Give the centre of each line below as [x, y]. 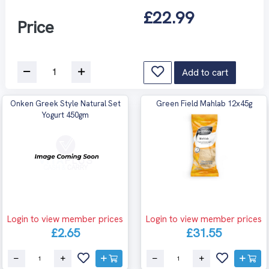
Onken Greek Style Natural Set [65, 103]
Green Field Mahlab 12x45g [204, 103]
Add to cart [205, 72]
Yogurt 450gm [65, 115]
